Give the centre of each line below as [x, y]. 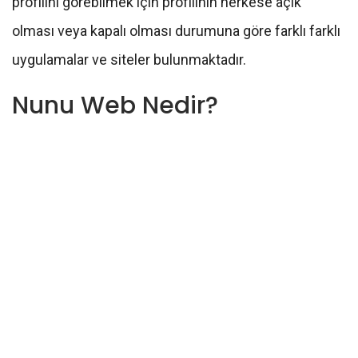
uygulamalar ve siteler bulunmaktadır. [129, 59]
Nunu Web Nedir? [115, 105]
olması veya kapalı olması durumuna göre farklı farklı [176, 30]
